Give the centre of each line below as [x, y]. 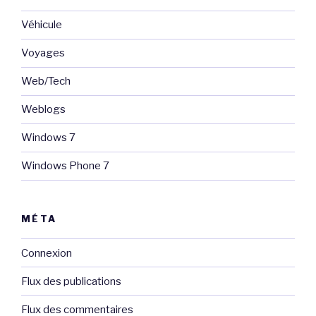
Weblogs [43, 110]
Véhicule [42, 25]
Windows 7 [48, 138]
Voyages [43, 53]
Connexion [47, 253]
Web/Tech [46, 81]
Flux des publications [71, 281]
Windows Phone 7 [65, 166]
